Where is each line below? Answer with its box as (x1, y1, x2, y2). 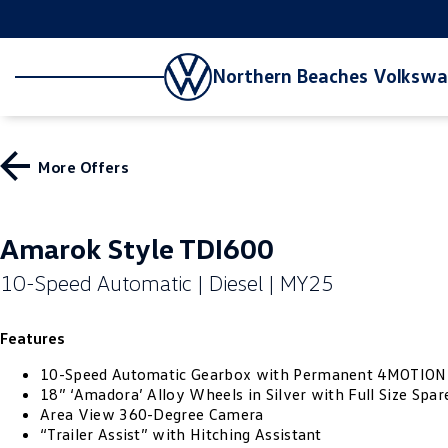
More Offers (37, 155, 129, 177)
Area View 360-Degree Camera (40, 404, 264, 424)
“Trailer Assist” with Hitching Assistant (40, 424, 322, 444)
